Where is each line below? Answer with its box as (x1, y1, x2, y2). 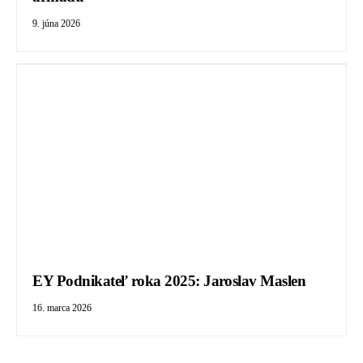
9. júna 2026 (32, 17, 81, 29)
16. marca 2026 (32, 301, 92, 314)
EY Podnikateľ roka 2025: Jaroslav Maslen (32, 271, 306, 289)
